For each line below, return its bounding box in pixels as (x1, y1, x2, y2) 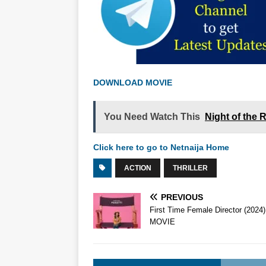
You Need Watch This (104, 112, 200, 122)
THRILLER (173, 164, 208, 173)
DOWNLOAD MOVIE (93, 78, 175, 88)
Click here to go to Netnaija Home (93, 142, 229, 153)
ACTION (124, 164, 151, 173)
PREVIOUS (161, 192, 203, 202)
